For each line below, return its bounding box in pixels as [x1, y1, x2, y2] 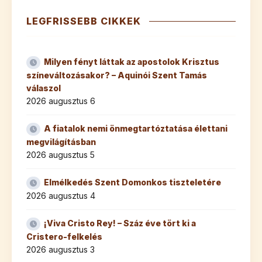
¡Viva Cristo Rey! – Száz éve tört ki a [44, 218, 196, 229]
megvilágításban [26, 137, 96, 147]
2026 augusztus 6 [26, 96, 95, 106]
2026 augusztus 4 [26, 191, 95, 201]
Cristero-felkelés [26, 232, 102, 242]
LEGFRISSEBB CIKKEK [26, 15, 141, 27]
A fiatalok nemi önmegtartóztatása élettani [44, 123, 227, 134]
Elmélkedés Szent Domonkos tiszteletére [44, 177, 221, 188]
